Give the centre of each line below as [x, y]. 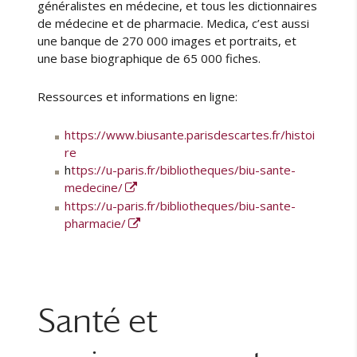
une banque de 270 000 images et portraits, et [167, 40]
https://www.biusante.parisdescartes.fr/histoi [189, 135]
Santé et [98, 320]
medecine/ [93, 188]
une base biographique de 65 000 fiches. [149, 58]
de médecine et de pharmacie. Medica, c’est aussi [174, 23]
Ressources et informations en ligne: [138, 96]
